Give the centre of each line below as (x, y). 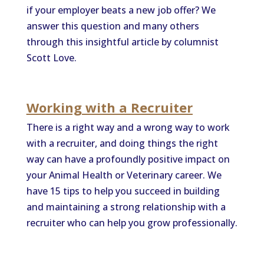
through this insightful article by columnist (122, 42)
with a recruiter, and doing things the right (122, 143)
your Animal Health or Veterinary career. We (124, 175)
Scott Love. (51, 58)
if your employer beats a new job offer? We (121, 10)
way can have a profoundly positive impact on (128, 159)
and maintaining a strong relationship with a (126, 207)
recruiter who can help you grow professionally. (132, 223)
